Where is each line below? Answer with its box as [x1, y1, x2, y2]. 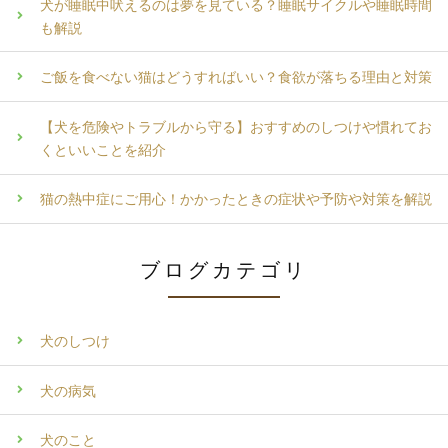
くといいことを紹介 [40, 140, 166, 158]
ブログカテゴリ [140, 258, 308, 283]
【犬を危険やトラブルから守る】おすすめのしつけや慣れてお [40, 117, 432, 135]
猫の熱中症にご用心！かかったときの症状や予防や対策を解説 [40, 190, 432, 208]
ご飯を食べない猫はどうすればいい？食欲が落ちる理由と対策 [40, 68, 432, 86]
